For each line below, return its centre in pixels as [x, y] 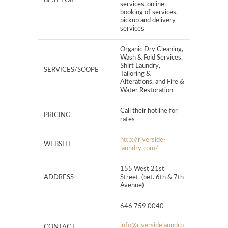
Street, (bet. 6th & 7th [152, 178]
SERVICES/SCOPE [71, 70]
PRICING [57, 116]
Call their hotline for [149, 111]
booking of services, [149, 13]
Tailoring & [135, 74]
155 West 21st [142, 169]
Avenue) [132, 186]
